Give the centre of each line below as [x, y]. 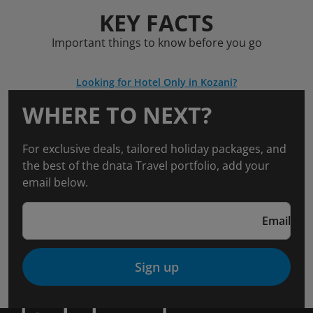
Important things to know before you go [156, 43]
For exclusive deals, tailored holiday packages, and [154, 149]
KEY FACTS [156, 23]
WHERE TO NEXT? [117, 115]
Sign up [156, 267]
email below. [55, 182]
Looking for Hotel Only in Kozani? [156, 82]
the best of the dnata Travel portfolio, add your [146, 166]
